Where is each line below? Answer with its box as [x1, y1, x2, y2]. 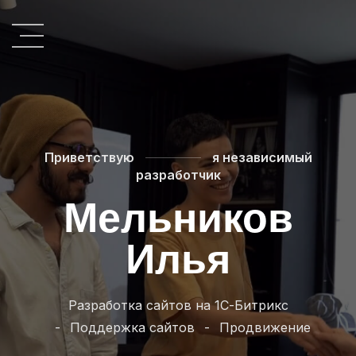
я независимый [208, 149, 312, 165]
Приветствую [44, 149, 137, 165]
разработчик [135, 167, 221, 183]
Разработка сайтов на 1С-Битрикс [68, 297, 288, 313]
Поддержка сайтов [70, 319, 195, 335]
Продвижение [219, 319, 311, 335]
